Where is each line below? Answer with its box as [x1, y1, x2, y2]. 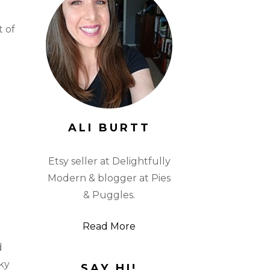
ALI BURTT [67, 121, 151, 134]
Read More [83, 221, 136, 232]
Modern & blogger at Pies [48, 172, 171, 184]
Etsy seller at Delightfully [48, 155, 171, 167]
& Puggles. [83, 189, 135, 201]
